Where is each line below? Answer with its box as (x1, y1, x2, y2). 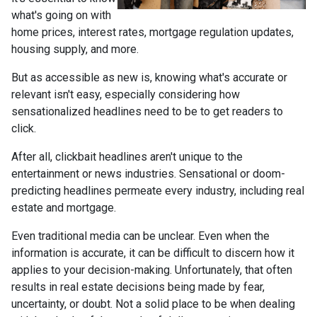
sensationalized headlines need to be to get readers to (11, 105, 283, 118)
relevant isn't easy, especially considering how (11, 88, 240, 101)
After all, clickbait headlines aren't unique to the (11, 150, 243, 163)
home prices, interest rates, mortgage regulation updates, (11, 25, 294, 39)
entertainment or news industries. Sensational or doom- (11, 167, 285, 180)
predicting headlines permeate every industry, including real (11, 184, 304, 197)
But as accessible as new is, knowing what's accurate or (11, 71, 287, 84)
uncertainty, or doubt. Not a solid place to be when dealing (11, 297, 295, 311)
